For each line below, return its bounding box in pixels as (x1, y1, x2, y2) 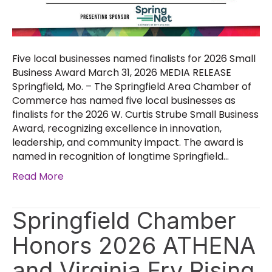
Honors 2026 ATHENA (12, 231, 256, 259)
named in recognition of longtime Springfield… (12, 149, 229, 163)
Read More (12, 169, 64, 183)
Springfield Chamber (12, 206, 236, 234)
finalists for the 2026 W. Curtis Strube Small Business (12, 107, 259, 121)
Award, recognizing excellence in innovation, (12, 121, 222, 135)
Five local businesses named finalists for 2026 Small (12, 51, 256, 66)
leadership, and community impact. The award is (12, 135, 243, 149)
